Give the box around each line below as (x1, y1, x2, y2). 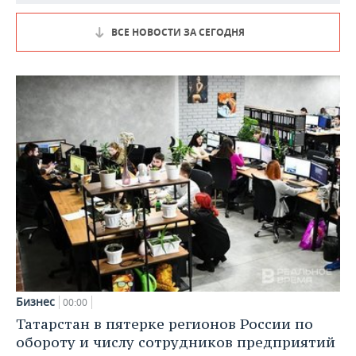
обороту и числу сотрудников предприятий (16, 332, 335, 351)
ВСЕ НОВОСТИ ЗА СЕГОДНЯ (111, 25, 245, 39)
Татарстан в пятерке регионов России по (16, 314, 313, 333)
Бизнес (16, 293, 55, 309)
